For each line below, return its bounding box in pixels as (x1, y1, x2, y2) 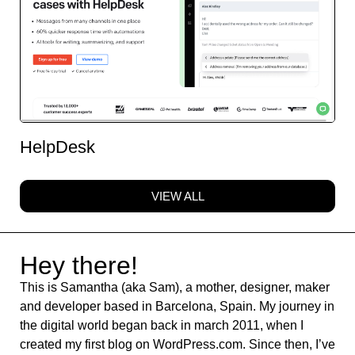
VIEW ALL (151, 189, 204, 203)
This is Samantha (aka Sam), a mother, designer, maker (20, 281, 330, 294)
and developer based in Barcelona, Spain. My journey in (20, 300, 334, 313)
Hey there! (20, 251, 138, 280)
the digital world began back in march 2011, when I (20, 319, 303, 332)
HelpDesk (20, 137, 95, 157)
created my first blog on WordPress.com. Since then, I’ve (20, 338, 335, 351)
